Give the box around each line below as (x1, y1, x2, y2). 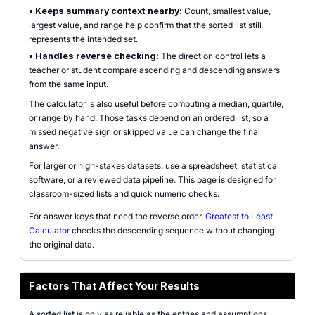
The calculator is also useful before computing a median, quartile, (29, 98, 283, 109)
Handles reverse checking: (35, 51, 159, 61)
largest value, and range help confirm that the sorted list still (29, 20, 262, 30)
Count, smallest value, (182, 6, 271, 16)
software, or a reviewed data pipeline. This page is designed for (29, 174, 276, 185)
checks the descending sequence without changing (70, 225, 274, 236)
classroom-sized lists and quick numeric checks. (29, 188, 219, 199)
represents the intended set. (29, 34, 138, 44)
